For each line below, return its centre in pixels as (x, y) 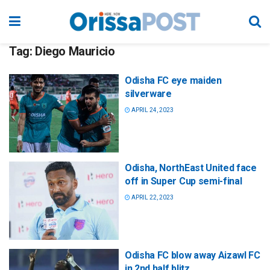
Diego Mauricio (75, 51)
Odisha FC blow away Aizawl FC (193, 256)
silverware (148, 94)
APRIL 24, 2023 (152, 110)
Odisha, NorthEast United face (191, 168)
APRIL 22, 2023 (152, 198)
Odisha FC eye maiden (173, 80)
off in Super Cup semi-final (184, 181)
